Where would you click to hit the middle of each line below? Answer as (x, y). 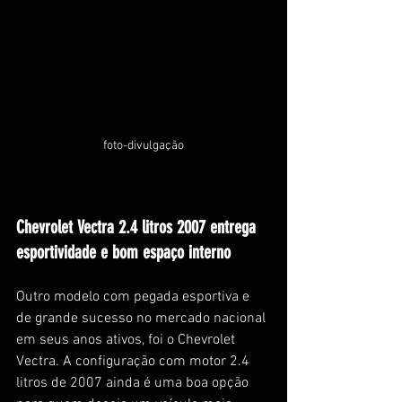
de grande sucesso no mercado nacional (143, 318)
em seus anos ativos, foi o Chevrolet (127, 340)
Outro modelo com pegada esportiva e (135, 297)
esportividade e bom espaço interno (123, 252)
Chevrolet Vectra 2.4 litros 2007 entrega (138, 227)
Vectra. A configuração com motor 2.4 (135, 361)
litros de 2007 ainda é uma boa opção (134, 383)
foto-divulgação (144, 145)
